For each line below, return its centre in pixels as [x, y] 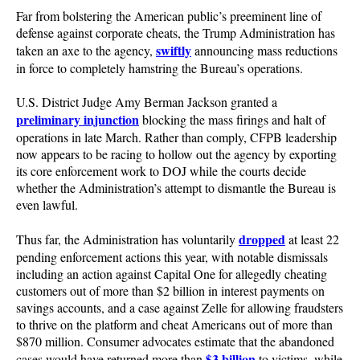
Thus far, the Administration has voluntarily [127, 239]
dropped [262, 239]
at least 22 [312, 239]
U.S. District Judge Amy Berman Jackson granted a [147, 102]
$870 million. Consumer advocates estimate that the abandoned [175, 341]
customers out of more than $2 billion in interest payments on [170, 290]
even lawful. [47, 205]
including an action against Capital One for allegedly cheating [172, 274]
